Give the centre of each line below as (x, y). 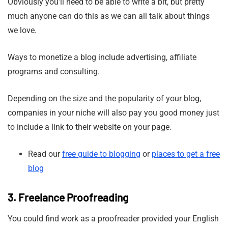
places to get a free (186, 154)
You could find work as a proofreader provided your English (113, 218)
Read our (45, 154)
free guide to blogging (101, 154)
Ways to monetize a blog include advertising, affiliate (102, 57)
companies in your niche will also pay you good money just (113, 112)
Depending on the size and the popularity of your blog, (104, 98)
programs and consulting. (54, 71)
